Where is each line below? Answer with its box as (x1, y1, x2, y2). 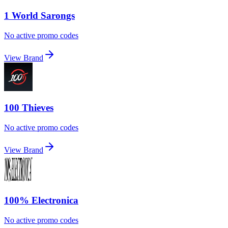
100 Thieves (4, 102, 53, 113)
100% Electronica (4, 194, 78, 206)
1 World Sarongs (4, 10, 75, 21)
